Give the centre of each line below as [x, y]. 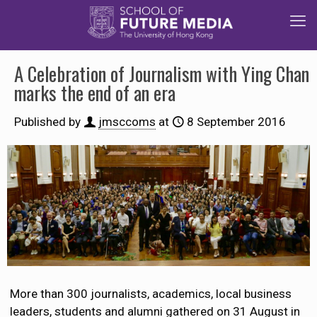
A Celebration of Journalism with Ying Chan [162, 74]
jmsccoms [127, 122]
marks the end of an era [95, 93]
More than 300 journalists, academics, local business [151, 294]
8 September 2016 [236, 122]
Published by [47, 122]
